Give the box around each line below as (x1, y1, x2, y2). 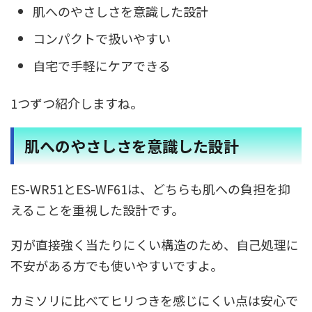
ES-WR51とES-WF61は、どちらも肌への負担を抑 (10, 180, 290, 198)
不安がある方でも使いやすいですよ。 (10, 256, 223, 274)
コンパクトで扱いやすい (33, 29, 171, 47)
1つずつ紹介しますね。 (10, 94, 143, 112)
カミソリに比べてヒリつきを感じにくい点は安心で (10, 291, 298, 309)
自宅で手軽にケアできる (33, 56, 171, 75)
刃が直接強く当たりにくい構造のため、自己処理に (10, 235, 299, 253)
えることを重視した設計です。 (10, 201, 184, 219)
